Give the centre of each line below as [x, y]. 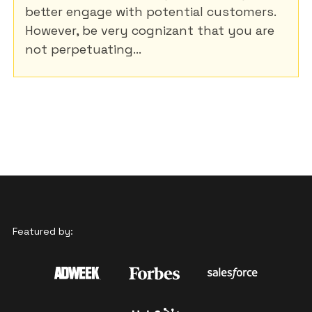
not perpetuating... [83, 49]
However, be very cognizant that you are [150, 30]
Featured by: [43, 231]
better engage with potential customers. [150, 11]
